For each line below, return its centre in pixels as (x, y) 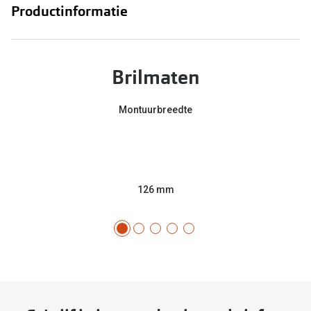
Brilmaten (155, 77)
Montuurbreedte (155, 109)
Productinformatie (69, 11)
